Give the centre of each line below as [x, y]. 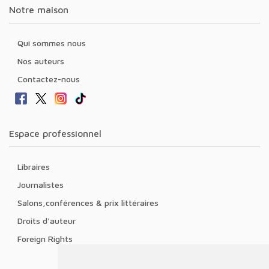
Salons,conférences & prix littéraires [90, 202]
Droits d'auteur [49, 220]
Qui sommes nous [55, 43]
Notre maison [42, 9]
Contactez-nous [51, 79]
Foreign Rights [47, 238]
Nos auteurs [44, 61]
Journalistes [42, 184]
